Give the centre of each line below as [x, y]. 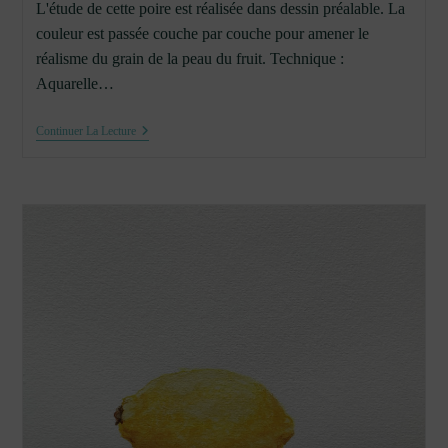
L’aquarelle [166, 179]
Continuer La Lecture [85, 131]
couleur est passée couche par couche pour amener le [202, 34]
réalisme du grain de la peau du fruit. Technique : [189, 59]
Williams [159, 147]
